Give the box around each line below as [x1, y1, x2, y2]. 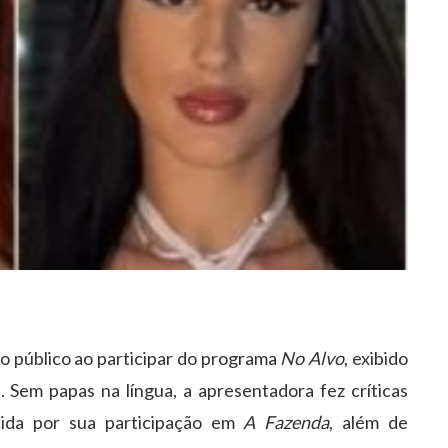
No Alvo [280, 346, 345, 369]
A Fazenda [243, 410, 330, 433]
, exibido [344, 346, 409, 369]
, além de [329, 410, 409, 433]
